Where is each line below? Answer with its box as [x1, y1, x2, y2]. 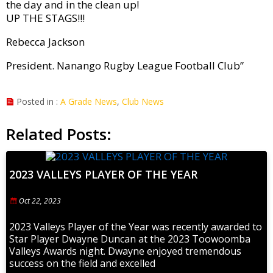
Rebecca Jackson [6, 35, 85, 49]
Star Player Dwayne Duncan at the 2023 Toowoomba [9, 232, 250, 246]
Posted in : [13, 96, 60, 108]
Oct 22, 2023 [16, 196, 61, 207]
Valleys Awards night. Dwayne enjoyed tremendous [9, 244, 241, 258]
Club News [121, 96, 164, 108]
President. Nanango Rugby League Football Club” [6, 58, 244, 73]
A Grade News [60, 96, 117, 108]
